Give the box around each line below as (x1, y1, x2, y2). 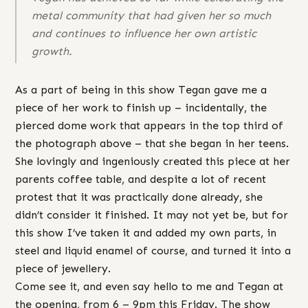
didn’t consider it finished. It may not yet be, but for (15, 208, 288, 221)
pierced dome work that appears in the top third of (15, 118, 283, 132)
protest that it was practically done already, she (15, 190, 263, 203)
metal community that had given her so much (32, 9, 271, 23)
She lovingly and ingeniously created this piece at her (15, 154, 290, 168)
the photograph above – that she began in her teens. (15, 136, 289, 150)
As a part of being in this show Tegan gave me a (15, 82, 267, 96)
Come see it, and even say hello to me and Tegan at (15, 279, 283, 293)
